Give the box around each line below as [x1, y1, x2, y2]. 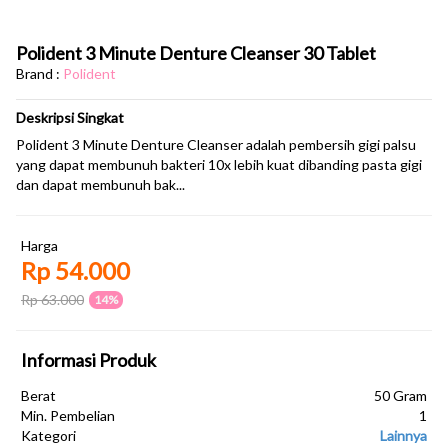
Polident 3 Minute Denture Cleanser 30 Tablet [16, 42, 376, 64]
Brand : [16, 65, 63, 82]
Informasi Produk [21, 349, 156, 371]
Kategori [21, 427, 76, 444]
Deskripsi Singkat [16, 109, 124, 126]
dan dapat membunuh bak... [16, 176, 185, 193]
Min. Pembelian [21, 407, 115, 424]
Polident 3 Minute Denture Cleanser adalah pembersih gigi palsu [16, 136, 416, 153]
